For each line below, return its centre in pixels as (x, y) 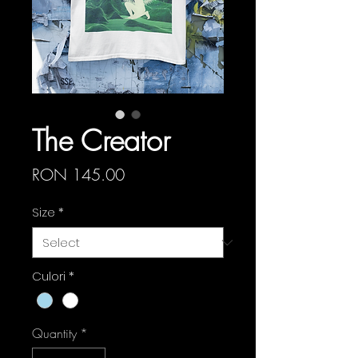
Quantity (54, 334)
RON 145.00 (78, 175)
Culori (49, 276)
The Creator (101, 141)
